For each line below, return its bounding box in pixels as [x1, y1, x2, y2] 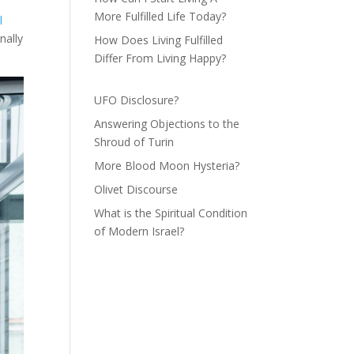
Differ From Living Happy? [94, 51, 227, 66]
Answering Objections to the [94, 116, 240, 132]
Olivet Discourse [94, 182, 179, 198]
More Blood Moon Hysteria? [94, 158, 240, 174]
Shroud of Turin [94, 134, 175, 150]
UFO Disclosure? [94, 92, 179, 108]
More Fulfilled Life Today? [94, 9, 227, 24]
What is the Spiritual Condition [94, 205, 248, 221]
